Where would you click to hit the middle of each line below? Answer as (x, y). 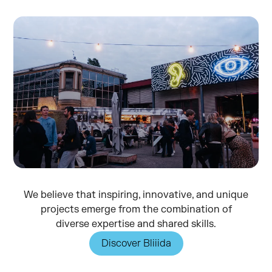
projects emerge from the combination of (136, 209)
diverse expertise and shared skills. (136, 224)
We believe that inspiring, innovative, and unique (136, 195)
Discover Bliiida (136, 243)
